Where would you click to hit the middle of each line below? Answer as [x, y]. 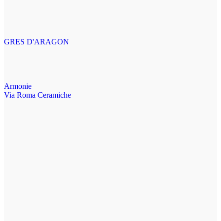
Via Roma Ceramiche [37, 95]
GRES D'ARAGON [37, 42]
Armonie [18, 86]
